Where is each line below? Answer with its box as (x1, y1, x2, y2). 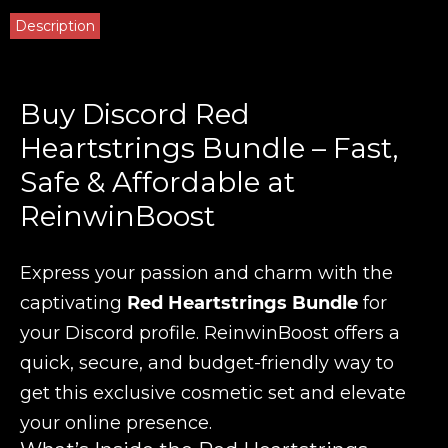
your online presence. (20, 412, 212, 434)
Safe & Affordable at (20, 165, 295, 199)
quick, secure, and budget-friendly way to (20, 352, 394, 374)
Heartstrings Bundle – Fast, (20, 131, 398, 165)
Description (15, 17, 95, 35)
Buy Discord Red (20, 97, 250, 131)
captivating (20, 292, 127, 314)
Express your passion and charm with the (20, 262, 393, 284)
